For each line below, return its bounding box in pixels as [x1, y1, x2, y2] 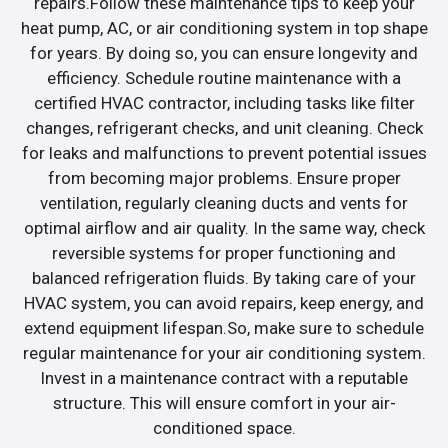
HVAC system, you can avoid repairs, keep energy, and [24, 292, 424, 313]
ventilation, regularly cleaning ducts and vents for [40, 192, 408, 213]
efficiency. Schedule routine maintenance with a [47, 67, 401, 88]
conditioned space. [152, 417, 296, 438]
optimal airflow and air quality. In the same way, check [23, 217, 425, 238]
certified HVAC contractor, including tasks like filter [33, 92, 415, 113]
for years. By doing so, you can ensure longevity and [30, 42, 418, 63]
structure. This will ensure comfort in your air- [52, 392, 396, 413]
